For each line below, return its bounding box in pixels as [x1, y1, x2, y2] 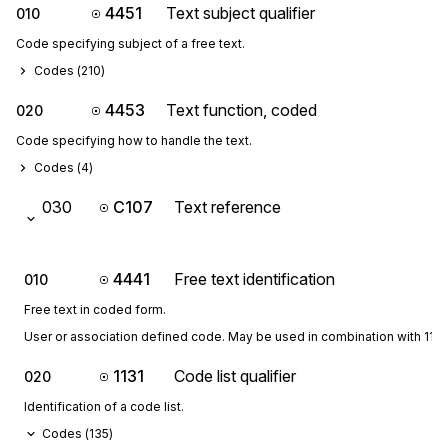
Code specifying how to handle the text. [16, 133, 252, 148]
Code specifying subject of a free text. [16, 36, 245, 51]
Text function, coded [166, 100, 317, 120]
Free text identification [174, 269, 335, 289]
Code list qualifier [174, 366, 296, 386]
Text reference [174, 197, 281, 217]
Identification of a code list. [24, 399, 184, 414]
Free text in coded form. [24, 302, 166, 317]
